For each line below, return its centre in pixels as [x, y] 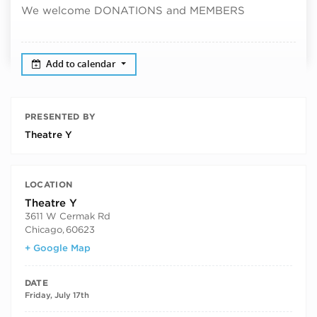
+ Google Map [57, 248]
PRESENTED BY [60, 117]
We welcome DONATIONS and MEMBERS [133, 10]
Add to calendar [82, 64]
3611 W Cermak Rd [67, 215]
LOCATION [48, 185]
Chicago [43, 229]
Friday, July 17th [57, 295]
